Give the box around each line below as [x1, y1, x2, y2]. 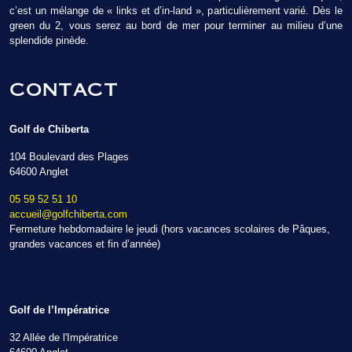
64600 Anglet [9, 166, 68, 178]
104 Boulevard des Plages [9, 151, 129, 163]
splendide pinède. [9, 35, 89, 46]
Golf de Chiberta [9, 123, 89, 135]
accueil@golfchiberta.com [9, 208, 127, 220]
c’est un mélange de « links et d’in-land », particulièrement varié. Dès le [9, 5, 343, 16]
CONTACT [9, 76, 118, 101]
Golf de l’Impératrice [9, 304, 109, 316]
